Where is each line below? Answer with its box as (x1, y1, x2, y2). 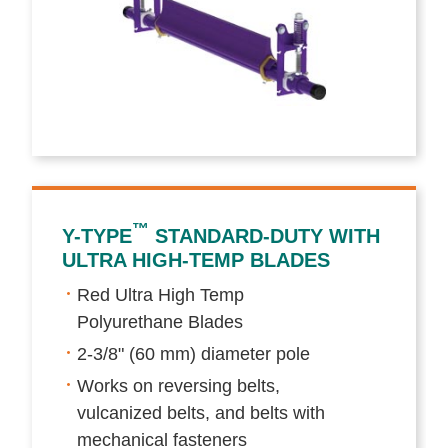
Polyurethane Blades (77, 311, 244, 332)
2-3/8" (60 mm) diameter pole (77, 343, 311, 364)
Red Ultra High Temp (77, 284, 245, 305)
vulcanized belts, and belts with (77, 402, 326, 423)
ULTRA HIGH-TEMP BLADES (62, 248, 331, 271)
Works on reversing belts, (77, 375, 281, 396)
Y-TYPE (62, 224, 133, 247)
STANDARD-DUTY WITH (149, 224, 381, 247)
